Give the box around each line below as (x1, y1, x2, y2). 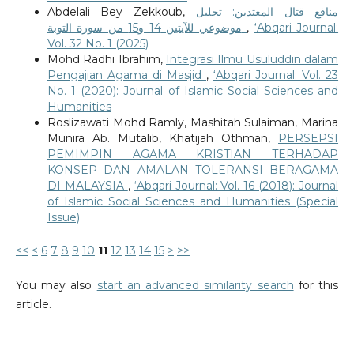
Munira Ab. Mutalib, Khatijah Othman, (47, 131, 279, 146)
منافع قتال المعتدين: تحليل (195, 5, 339, 20)
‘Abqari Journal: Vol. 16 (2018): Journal (134, 179, 339, 194)
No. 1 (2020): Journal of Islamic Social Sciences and (47, 84, 339, 99)
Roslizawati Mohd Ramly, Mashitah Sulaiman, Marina (47, 115, 339, 130)
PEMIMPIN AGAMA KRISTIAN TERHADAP (47, 147, 339, 162)
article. (15, 297, 51, 312)
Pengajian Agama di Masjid (47, 68, 206, 83)
